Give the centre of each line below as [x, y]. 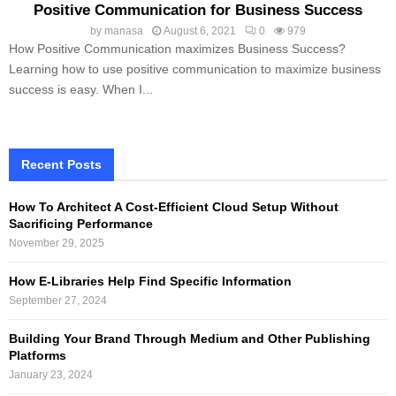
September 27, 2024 [58, 301]
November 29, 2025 [57, 244]
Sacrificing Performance [81, 224]
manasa [124, 31]
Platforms [38, 356]
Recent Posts [61, 165]
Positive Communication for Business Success [198, 11]
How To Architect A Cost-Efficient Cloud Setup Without [174, 207]
